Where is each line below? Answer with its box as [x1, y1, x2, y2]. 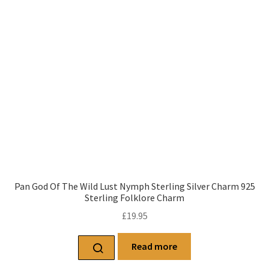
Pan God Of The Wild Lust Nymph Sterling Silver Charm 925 [14, 180, 255, 192]
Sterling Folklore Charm [85, 191, 184, 204]
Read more [131, 240, 177, 253]
